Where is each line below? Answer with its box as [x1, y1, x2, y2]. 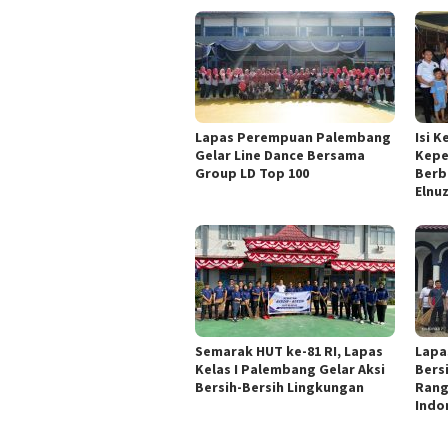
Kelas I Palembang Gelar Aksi [195, 359, 385, 378]
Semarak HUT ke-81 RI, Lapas [195, 341, 383, 360]
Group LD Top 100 [195, 163, 309, 182]
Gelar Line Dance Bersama [195, 145, 365, 164]
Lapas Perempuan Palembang [195, 127, 391, 146]
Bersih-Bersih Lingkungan [195, 377, 364, 396]
